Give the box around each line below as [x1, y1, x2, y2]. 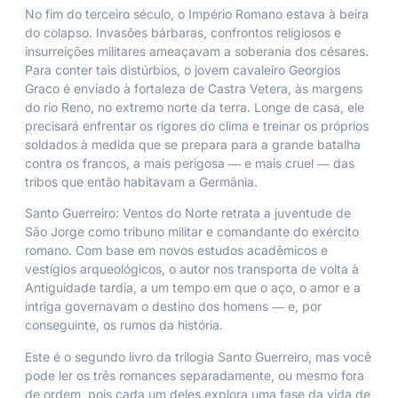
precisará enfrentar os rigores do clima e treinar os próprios [25, 117, 369, 133]
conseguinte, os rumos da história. [25, 317, 223, 333]
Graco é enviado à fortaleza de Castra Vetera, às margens [25, 80, 362, 96]
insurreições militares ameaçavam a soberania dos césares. [25, 43, 369, 59]
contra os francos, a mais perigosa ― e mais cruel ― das [25, 155, 354, 171]
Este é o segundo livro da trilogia [25, 348, 218, 364]
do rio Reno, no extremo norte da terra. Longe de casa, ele [25, 99, 364, 115]
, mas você [308, 348, 371, 364]
